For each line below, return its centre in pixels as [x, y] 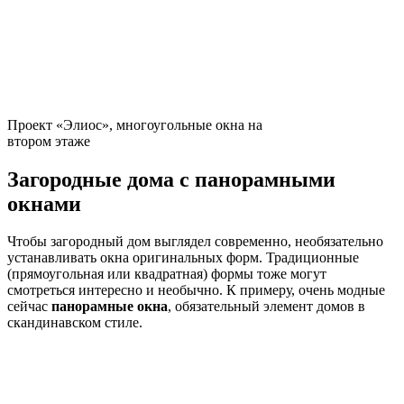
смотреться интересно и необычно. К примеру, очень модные [196, 290]
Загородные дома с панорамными [171, 179]
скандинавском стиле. [75, 323]
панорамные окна [110, 307]
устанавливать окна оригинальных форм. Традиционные [183, 258]
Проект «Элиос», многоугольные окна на [135, 124]
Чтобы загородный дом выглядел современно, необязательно [195, 242]
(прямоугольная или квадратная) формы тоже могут [167, 274]
